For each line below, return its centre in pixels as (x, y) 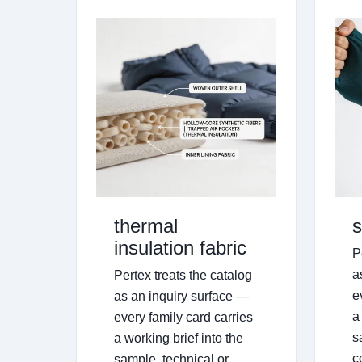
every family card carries (183, 318)
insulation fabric (180, 248)
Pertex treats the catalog (183, 276)
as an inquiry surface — (181, 297)
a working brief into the (179, 339)
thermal (146, 226)
